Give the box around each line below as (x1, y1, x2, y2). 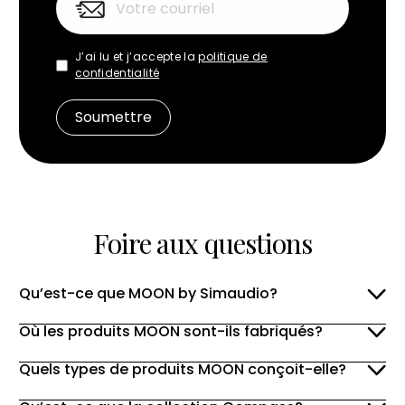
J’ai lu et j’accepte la (74, 49, 199, 65)
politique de (198, 49, 268, 65)
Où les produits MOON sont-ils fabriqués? (18, 321, 323, 343)
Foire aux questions (92, 225, 313, 262)
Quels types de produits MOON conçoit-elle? (18, 359, 346, 381)
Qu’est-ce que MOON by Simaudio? (18, 283, 278, 305)
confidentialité (74, 65, 160, 81)
